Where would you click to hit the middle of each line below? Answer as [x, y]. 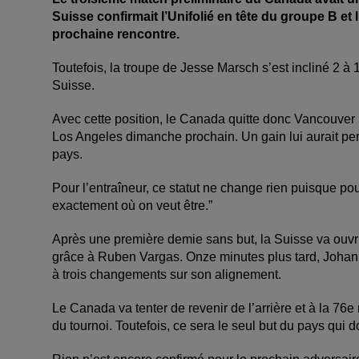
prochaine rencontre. [116, 34]
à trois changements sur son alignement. [167, 274]
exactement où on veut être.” [132, 205]
